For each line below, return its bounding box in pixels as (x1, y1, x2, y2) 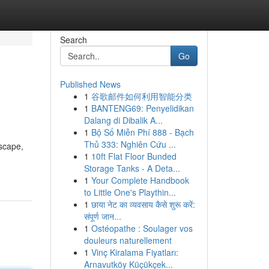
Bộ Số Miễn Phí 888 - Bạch (91, 126, 194, 138)
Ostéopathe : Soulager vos (91, 222, 193, 234)
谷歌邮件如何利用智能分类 (91, 90, 192, 102)
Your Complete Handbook (91, 174, 189, 186)
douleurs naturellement (83, 234, 172, 246)
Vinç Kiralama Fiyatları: (91, 246, 178, 258)
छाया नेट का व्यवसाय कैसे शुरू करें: (91, 198, 195, 210)
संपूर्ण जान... (83, 210, 121, 222)
